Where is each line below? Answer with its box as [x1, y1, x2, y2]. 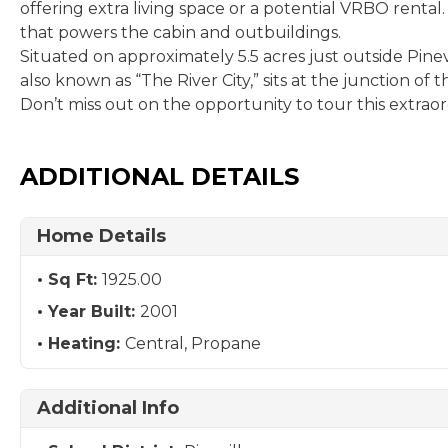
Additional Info [37, 397, 179, 419]
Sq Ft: [48, 270, 102, 289]
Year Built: [48, 302, 140, 321]
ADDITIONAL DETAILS [20, 162, 299, 191]
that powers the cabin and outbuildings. [20, 23, 341, 42]
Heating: [48, 334, 125, 353]
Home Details [37, 225, 166, 247]
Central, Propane [125, 334, 261, 353]
